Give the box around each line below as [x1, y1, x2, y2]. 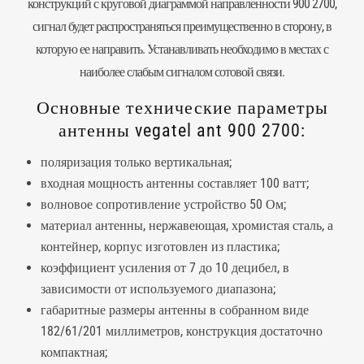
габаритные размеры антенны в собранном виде [41, 302, 309, 318]
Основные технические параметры [36, 97, 328, 118]
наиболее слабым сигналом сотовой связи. [80, 64, 284, 80]
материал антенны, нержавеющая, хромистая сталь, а [41, 218, 333, 233]
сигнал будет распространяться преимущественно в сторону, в [32, 19, 331, 34]
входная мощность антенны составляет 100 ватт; [41, 175, 309, 191]
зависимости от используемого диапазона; [41, 281, 275, 297]
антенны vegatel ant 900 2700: [58, 120, 305, 141]
